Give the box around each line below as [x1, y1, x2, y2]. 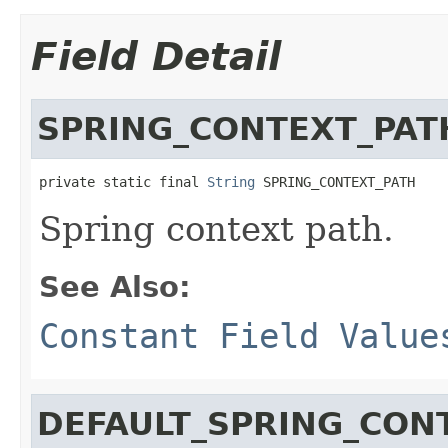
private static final [39, 173, 207, 190]
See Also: [39, 269, 191, 304]
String [207, 173, 255, 190]
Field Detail [31, 33, 281, 79]
